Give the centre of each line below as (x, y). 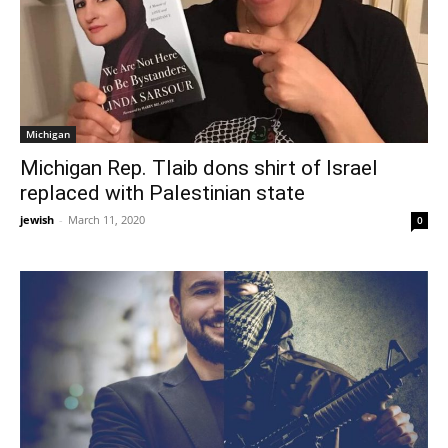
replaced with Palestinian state (162, 192)
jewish (37, 219)
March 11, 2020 (106, 219)
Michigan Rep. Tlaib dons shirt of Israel (199, 167)
